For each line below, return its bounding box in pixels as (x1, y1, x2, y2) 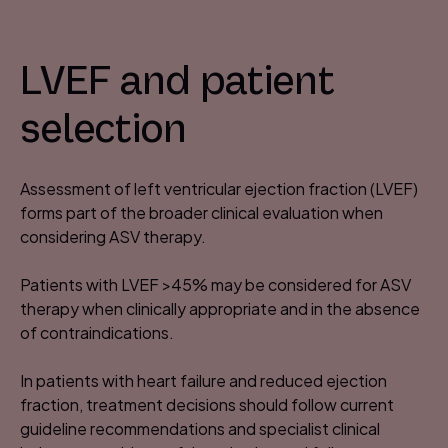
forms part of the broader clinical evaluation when (20, 202, 383, 224)
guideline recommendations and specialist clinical (20, 418, 380, 440)
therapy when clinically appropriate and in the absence (20, 298, 420, 320)
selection (20, 104, 187, 155)
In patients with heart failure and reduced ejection (20, 370, 387, 392)
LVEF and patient (20, 56, 335, 107)
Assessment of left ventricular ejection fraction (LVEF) (20, 178, 418, 200)
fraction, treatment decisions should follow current (20, 394, 394, 416)
